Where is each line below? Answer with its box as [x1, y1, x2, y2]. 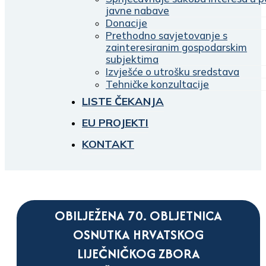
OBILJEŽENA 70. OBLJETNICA [55, 206, 223, 225]
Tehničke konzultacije [106, 78, 209, 90]
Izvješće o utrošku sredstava [106, 65, 239, 78]
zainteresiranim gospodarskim [106, 41, 247, 53]
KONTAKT [82, 137, 134, 151]
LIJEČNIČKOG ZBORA [77, 244, 200, 263]
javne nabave [106, 4, 169, 17]
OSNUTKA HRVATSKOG [73, 225, 204, 244]
